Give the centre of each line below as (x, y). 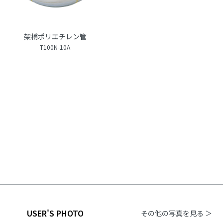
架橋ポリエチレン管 (55, 36)
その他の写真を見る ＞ (176, 213)
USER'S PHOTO (55, 213)
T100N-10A (55, 47)
